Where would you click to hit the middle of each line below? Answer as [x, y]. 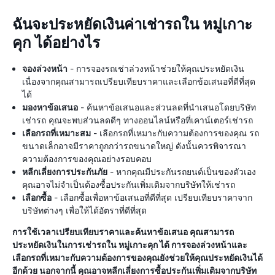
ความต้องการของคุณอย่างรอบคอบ [87, 159]
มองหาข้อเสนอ [50, 107]
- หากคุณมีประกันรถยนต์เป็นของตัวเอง [182, 172]
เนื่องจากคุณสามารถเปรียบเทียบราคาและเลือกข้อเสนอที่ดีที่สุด [139, 81]
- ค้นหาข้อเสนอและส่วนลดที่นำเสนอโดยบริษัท [167, 107]
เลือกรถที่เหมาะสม [56, 133]
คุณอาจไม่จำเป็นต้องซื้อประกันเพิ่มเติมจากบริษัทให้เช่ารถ [129, 184]
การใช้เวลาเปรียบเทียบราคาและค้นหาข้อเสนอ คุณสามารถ [123, 232]
